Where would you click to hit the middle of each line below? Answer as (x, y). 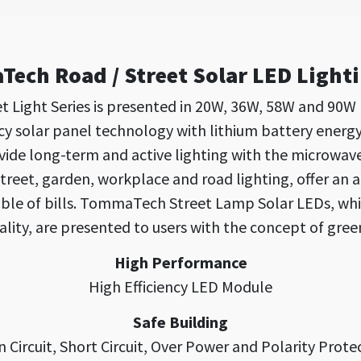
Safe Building (180, 322)
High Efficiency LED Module (180, 286)
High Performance (180, 262)
